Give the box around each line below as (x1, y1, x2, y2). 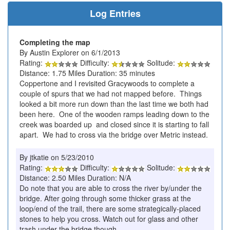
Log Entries (89, 7, 141, 21)
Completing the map (20, 37, 90, 48)
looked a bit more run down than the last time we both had (20, 99, 208, 109)
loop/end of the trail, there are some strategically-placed (20, 203, 201, 214)
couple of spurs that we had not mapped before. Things (20, 88, 202, 99)
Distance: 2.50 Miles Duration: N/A (20, 172, 131, 183)
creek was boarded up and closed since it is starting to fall (20, 119, 209, 130)
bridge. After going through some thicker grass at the (20, 193, 191, 204)
